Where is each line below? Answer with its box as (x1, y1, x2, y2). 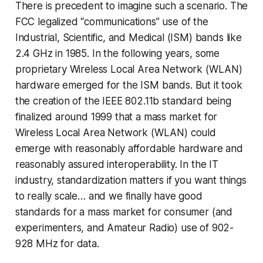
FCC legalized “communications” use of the (15, 16, 208, 28)
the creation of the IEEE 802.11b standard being (15, 95, 231, 107)
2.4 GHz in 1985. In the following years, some (15, 48, 220, 60)
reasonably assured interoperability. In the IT (15, 159, 218, 171)
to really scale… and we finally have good (15, 190, 203, 203)
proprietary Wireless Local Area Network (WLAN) (15, 63, 242, 76)
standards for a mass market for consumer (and (15, 206, 233, 218)
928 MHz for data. (15, 238, 99, 250)
